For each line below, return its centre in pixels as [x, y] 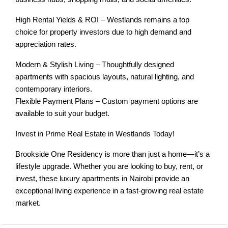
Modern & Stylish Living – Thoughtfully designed [95, 64]
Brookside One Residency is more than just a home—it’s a [112, 154]
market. [28, 203]
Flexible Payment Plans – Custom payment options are [107, 101]
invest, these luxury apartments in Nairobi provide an [102, 178]
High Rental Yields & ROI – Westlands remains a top [102, 20]
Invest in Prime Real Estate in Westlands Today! [95, 134]
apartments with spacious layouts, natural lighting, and [105, 77]
